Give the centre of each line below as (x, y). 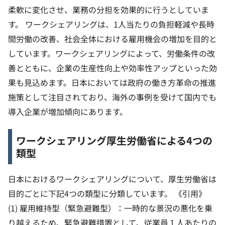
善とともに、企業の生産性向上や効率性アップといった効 (113, 68)
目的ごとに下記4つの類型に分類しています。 (90, 193)
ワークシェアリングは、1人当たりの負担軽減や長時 (120, 24)
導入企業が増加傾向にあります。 (68, 111)
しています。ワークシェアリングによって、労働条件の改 (111, 53)
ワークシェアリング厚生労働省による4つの (114, 140)
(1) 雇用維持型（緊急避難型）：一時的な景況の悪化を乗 (110, 208)
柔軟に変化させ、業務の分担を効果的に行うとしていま (108, 9)
